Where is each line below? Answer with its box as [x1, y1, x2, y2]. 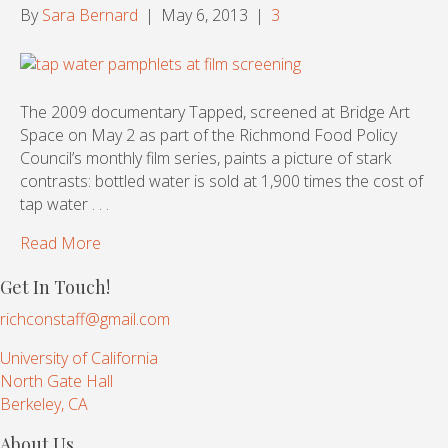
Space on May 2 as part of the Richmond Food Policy [20, 124, 397, 147]
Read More [20, 232, 101, 255]
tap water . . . [20, 193, 109, 216]
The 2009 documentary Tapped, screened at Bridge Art [20, 101, 410, 124]
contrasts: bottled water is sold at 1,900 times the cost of [20, 170, 423, 193]
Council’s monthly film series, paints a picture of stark [20, 147, 391, 170]
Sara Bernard [42, 4, 138, 27]
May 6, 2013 [161, 4, 248, 27]
